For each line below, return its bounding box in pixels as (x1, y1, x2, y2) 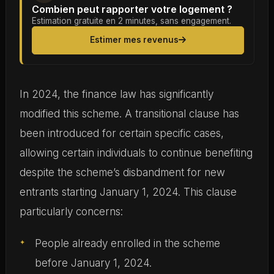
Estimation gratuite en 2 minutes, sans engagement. (31, 15, 231, 26)
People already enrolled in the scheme (34, 237, 220, 250)
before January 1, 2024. (34, 256, 152, 269)
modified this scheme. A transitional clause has (19, 107, 239, 120)
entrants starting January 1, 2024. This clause (19, 185, 237, 198)
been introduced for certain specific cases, (19, 127, 224, 139)
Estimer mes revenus (89, 35, 179, 45)
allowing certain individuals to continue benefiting (19, 146, 253, 159)
